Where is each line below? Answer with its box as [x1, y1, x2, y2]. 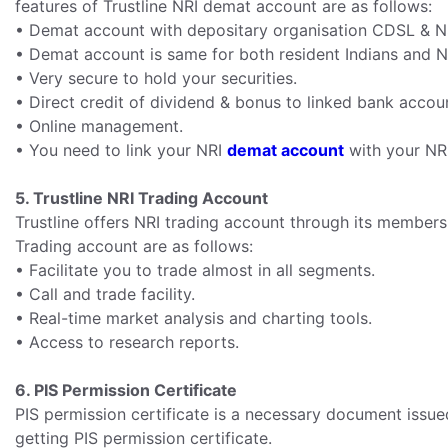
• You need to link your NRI [15, 140, 227, 160]
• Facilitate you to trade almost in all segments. [15, 260, 375, 280]
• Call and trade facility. [15, 284, 195, 304]
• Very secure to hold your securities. [15, 68, 297, 88]
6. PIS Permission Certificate [15, 380, 237, 400]
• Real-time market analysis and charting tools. [15, 308, 372, 328]
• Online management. [15, 116, 183, 136]
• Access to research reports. [15, 332, 239, 352]
